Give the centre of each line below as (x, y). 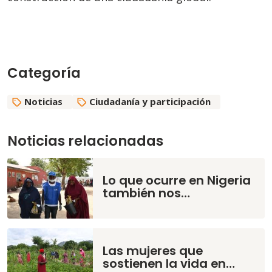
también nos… (147, 193)
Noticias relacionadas (85, 141)
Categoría (44, 73)
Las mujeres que (153, 251)
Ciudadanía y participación (150, 102)
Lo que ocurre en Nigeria (177, 181)
